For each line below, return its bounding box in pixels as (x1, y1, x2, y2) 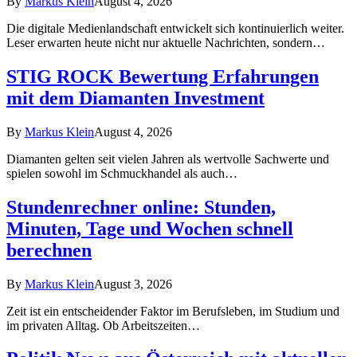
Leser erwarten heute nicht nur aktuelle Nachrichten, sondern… (6, 35, 325, 49)
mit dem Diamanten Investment (6, 87, 265, 108)
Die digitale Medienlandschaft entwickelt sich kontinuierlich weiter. (6, 21, 344, 35)
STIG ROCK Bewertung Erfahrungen (6, 65, 319, 87)
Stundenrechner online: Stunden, (6, 196, 276, 218)
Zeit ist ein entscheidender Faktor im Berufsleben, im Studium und (6, 304, 339, 318)
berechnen (6, 239, 92, 261)
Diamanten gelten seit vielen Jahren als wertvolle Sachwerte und (6, 151, 329, 166)
